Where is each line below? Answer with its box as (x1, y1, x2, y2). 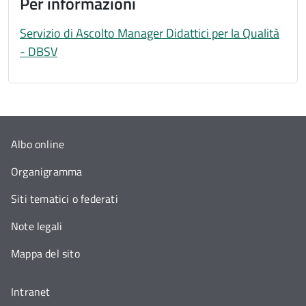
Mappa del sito (11, 245, 80, 262)
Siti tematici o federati (11, 191, 118, 208)
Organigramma (11, 163, 83, 180)
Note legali (11, 218, 63, 235)
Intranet (11, 283, 51, 301)
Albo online (11, 136, 65, 153)
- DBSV (20, 42, 57, 61)
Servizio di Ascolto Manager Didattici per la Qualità (20, 24, 279, 43)
